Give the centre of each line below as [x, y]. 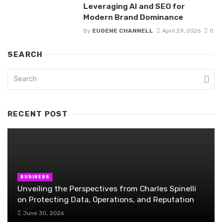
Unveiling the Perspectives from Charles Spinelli [107, 189]
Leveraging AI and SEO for [134, 6]
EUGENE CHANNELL [122, 30]
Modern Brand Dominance [133, 17]
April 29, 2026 [181, 30]
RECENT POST [38, 114]
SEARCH [25, 54]
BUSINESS [35, 177]
